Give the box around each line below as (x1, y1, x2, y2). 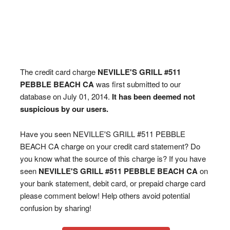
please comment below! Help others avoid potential (20, 190, 190, 201)
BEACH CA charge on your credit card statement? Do (20, 141, 200, 151)
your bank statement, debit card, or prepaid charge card (20, 178, 205, 188)
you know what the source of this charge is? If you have (20, 153, 206, 164)
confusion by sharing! (20, 202, 91, 213)
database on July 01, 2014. (20, 91, 112, 102)
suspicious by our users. (20, 103, 108, 114)
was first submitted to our (93, 79, 181, 89)
